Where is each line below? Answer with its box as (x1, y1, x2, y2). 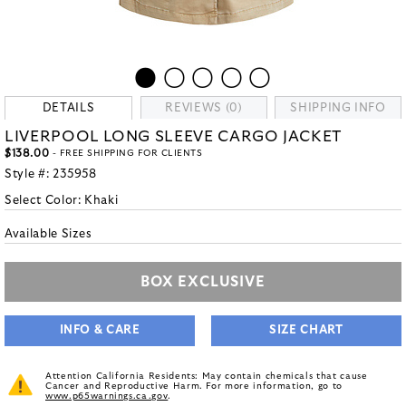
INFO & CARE (59, 324, 140, 336)
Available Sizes (5, 228, 92, 240)
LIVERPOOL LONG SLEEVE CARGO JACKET (5, 129, 343, 144)
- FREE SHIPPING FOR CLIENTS (49, 149, 203, 158)
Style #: (5, 169, 53, 180)
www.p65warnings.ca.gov (45, 391, 169, 401)
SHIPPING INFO (290, 102, 386, 114)
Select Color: (5, 195, 85, 207)
